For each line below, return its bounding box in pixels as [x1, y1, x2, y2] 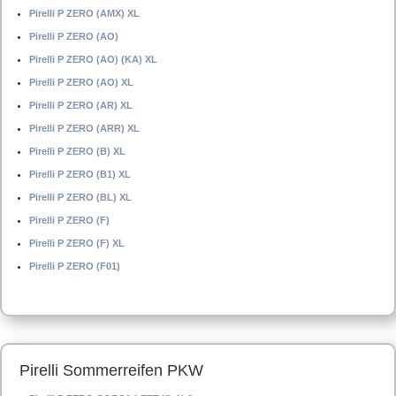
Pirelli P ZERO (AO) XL [29, 77, 133, 88]
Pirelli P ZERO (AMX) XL [29, 8, 140, 19]
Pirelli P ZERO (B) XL [29, 146, 126, 156]
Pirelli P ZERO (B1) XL [29, 169, 131, 179]
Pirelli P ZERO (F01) [29, 261, 120, 271]
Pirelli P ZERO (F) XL [29, 238, 125, 248]
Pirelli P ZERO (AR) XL [29, 100, 133, 110]
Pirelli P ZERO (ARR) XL [29, 123, 140, 133]
